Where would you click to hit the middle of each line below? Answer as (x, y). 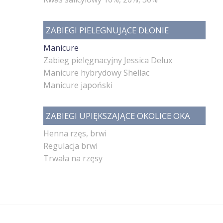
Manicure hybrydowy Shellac (96, 72)
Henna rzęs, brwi (75, 133)
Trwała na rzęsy (73, 158)
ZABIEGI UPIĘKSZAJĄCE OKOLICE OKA (118, 115)
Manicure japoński (78, 85)
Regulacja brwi (70, 146)
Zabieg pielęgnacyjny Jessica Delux (108, 60)
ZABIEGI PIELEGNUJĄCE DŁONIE (107, 30)
